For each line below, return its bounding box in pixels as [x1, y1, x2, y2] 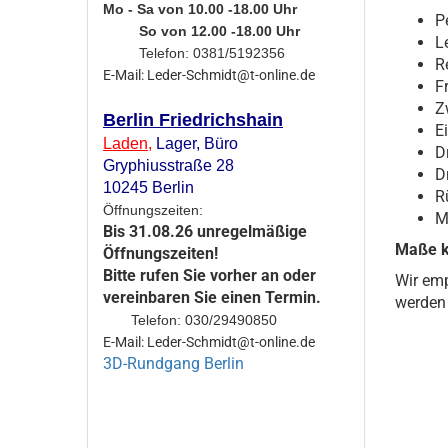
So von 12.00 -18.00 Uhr [103, 23, 304, 40]
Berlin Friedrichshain [103, 110, 283, 131]
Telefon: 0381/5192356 [139, 45, 285, 62]
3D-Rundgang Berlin [103, 354, 244, 374]
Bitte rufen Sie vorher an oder [103, 266, 316, 286]
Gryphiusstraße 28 [103, 157, 238, 175]
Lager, [152, 135, 200, 153]
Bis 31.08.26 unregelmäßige [103, 222, 307, 242]
